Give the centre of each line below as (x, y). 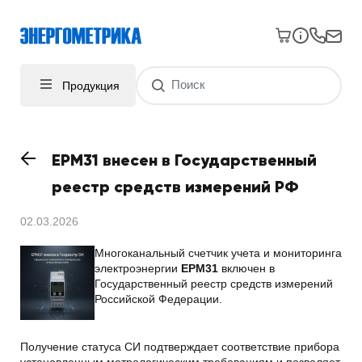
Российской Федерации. (158, 299)
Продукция (91, 85)
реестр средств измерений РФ (175, 187)
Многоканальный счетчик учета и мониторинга (218, 253)
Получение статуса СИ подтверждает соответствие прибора (180, 347)
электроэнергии (137, 268)
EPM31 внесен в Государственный (184, 160)
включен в (246, 268)
